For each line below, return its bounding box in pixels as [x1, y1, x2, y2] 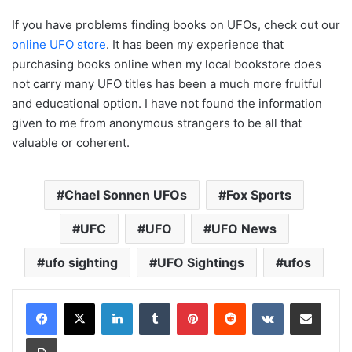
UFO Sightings [157, 255, 244, 271]
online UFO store [12, 37, 106, 53]
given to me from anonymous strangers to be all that [12, 115, 302, 131]
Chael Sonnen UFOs [64, 187, 187, 203]
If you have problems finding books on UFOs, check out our [12, 17, 340, 33]
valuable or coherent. [12, 135, 130, 151]
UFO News [211, 221, 277, 237]
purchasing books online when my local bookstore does [12, 57, 321, 72]
